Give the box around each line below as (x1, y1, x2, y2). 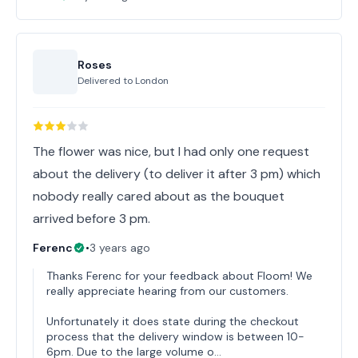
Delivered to (78, 74, 135, 87)
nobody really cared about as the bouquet (33, 188, 284, 205)
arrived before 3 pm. (33, 210, 150, 227)
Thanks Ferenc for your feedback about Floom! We (46, 268, 312, 283)
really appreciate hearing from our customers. (46, 284, 288, 298)
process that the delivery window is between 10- (46, 329, 304, 344)
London (135, 74, 169, 87)
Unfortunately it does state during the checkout (46, 314, 299, 328)
